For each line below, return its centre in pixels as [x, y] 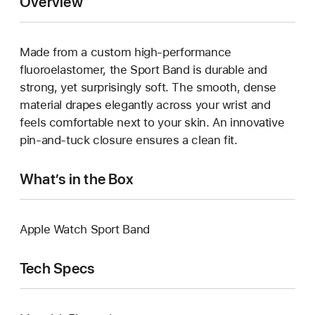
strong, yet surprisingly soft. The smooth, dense [148, 87]
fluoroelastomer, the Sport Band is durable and [143, 69]
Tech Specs [57, 268]
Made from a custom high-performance [126, 52]
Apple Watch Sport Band [85, 229]
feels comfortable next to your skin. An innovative [152, 122]
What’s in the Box [77, 179]
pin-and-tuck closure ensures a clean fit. [129, 140]
